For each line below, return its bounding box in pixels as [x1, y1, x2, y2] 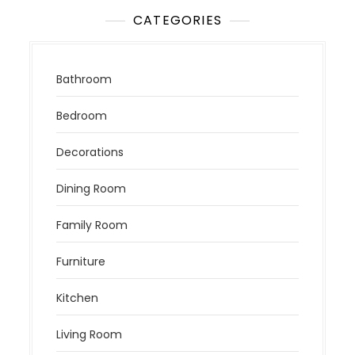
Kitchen [56, 290, 99, 307]
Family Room [56, 217, 128, 234]
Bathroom [56, 71, 113, 88]
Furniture [56, 254, 106, 270]
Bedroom [56, 108, 108, 124]
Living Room [56, 326, 123, 343]
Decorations [56, 144, 124, 161]
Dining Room [56, 181, 127, 197]
